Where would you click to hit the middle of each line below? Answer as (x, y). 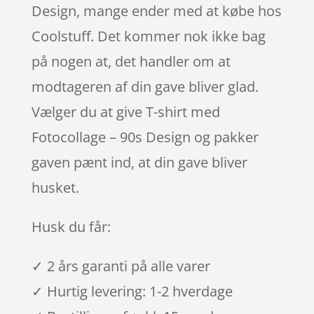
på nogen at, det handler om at (131, 61)
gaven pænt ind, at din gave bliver (139, 162)
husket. (55, 187)
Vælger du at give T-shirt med (125, 111)
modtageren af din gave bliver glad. (145, 86)
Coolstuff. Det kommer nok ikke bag (148, 36)
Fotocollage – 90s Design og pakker (145, 137)
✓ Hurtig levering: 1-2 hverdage (132, 291)
